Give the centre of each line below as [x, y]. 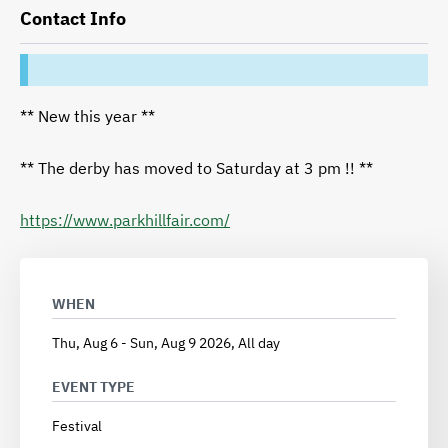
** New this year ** [87, 116]
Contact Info [73, 19]
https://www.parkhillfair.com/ [125, 220]
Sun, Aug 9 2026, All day [205, 343]
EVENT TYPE [93, 387]
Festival [77, 426]
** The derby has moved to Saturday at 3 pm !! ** [196, 168]
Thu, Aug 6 [85, 343]
